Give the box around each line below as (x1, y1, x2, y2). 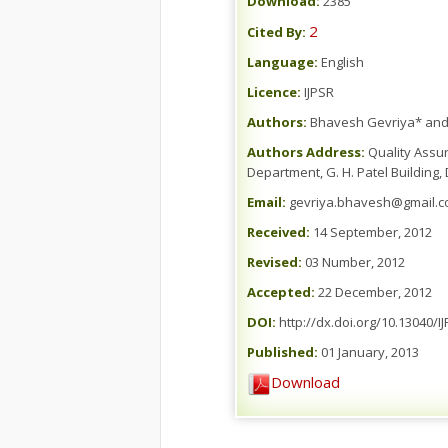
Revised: (247, 253, 302, 271)
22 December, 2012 (315, 283, 432, 301)
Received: (247, 223, 310, 241)
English (318, 53, 364, 71)
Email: (247, 193, 286, 211)
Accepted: (247, 283, 315, 301)
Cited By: (247, 23, 306, 41)
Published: (247, 343, 318, 361)
